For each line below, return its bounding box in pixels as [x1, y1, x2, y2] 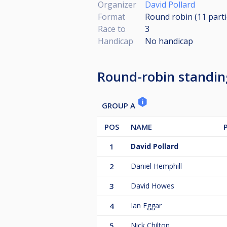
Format [98, 11, 125, 22]
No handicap [145, 35, 193, 47]
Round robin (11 [145, 11, 208, 22]
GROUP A [102, 100, 137, 110]
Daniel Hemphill [131, 161, 182, 171]
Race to [98, 23, 126, 34]
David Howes [131, 180, 174, 191]
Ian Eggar [131, 200, 162, 210]
